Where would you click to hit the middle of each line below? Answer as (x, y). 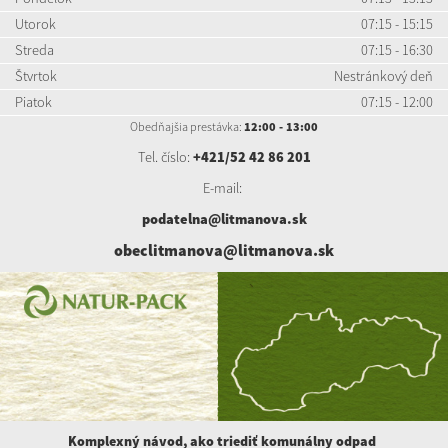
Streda (34, 49)
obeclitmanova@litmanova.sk (224, 249)
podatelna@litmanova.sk (224, 218)
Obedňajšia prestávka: (187, 126)
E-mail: (224, 187)
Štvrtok (36, 75)
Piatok (33, 101)
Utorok (35, 23)
